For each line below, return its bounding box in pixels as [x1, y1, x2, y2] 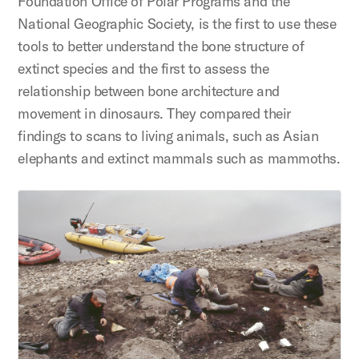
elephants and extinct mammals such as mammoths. [18, 149, 341, 168]
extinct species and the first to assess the [18, 59, 269, 79]
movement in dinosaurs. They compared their [18, 104, 291, 123]
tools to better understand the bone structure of [18, 37, 305, 56]
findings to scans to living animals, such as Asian [18, 127, 319, 146]
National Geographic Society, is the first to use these [18, 14, 337, 34]
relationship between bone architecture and [18, 82, 280, 101]
